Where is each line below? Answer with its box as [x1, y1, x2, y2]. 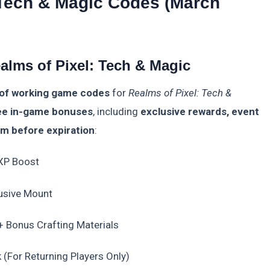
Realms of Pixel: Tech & [128, 87, 231, 99]
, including [93, 105, 140, 118]
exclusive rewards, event [140, 105, 259, 118]
